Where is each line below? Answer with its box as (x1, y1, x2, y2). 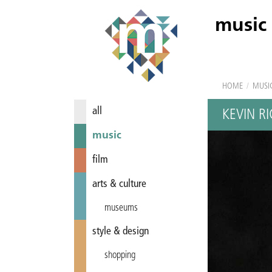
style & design (92, 226, 149, 237)
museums (104, 203, 138, 213)
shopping (104, 251, 135, 260)
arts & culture (92, 179, 146, 189)
